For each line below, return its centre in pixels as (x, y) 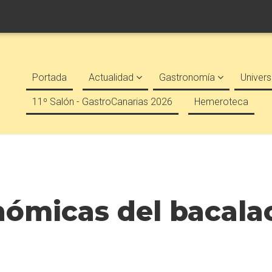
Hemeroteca (221, 102)
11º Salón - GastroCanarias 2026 (102, 102)
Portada (49, 77)
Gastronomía (188, 77)
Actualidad (112, 77)
